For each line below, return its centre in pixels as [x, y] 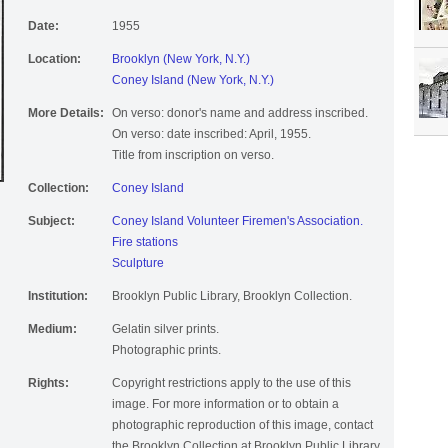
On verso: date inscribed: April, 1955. [211, 134]
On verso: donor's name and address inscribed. [240, 113]
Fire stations [145, 242]
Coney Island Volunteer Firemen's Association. [237, 221]
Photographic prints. [166, 350]
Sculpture [138, 263]
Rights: [48, 383]
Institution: [58, 296]
